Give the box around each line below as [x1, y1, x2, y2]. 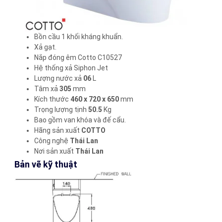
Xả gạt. [34, 43, 56, 52]
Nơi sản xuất [34, 147, 75, 156]
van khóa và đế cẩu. [63, 116, 126, 124]
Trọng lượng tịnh [34, 106, 88, 114]
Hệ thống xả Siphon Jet [34, 64, 108, 72]
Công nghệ [34, 137, 70, 145]
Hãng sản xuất [34, 126, 81, 135]
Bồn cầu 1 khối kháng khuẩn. [34, 33, 123, 41]
